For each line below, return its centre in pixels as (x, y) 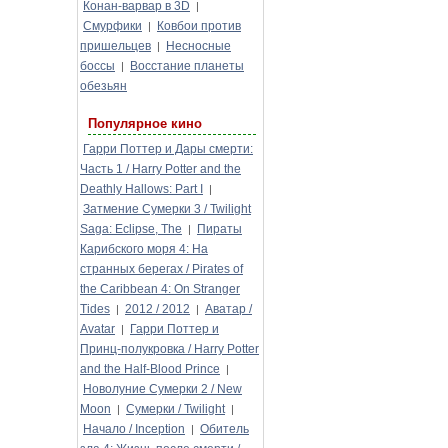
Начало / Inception (134, 429)
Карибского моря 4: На (144, 249)
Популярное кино (145, 123)
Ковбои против (199, 26)
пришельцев (115, 46)
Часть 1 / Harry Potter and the (160, 169)
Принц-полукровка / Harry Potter (169, 349)
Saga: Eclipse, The (131, 229)
